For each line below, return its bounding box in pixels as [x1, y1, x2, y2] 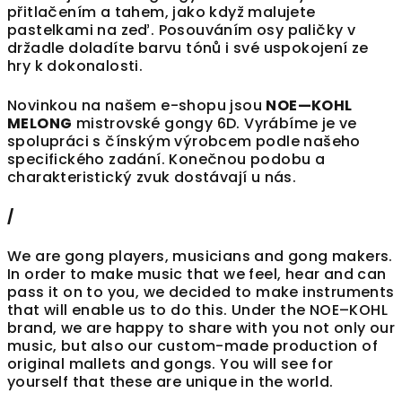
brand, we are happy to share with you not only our [7, 318, 395, 339]
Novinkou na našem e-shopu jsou [7, 95, 267, 117]
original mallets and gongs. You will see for [7, 354, 334, 375]
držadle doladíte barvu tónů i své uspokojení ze [7, 38, 369, 59]
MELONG [7, 113, 73, 135]
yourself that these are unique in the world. [7, 371, 334, 393]
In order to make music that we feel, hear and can [7, 264, 387, 285]
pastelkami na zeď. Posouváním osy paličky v [7, 20, 356, 41]
